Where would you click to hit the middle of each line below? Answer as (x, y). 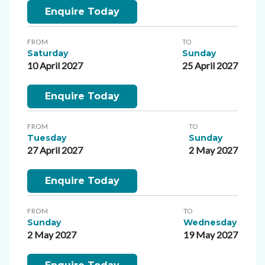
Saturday (48, 53)
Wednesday (210, 222)
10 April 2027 (55, 65)
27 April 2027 (55, 150)
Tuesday (47, 138)
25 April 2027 (210, 65)
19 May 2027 (211, 234)
